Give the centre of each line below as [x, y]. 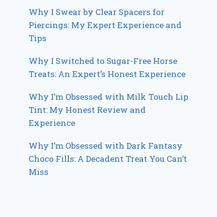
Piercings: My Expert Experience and [105, 25]
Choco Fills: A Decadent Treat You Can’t [108, 159]
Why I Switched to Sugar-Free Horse [103, 61]
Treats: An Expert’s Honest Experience [107, 74]
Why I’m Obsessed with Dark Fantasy [106, 146]
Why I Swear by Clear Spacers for [97, 12]
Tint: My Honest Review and [87, 110]
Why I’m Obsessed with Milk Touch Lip [109, 97]
